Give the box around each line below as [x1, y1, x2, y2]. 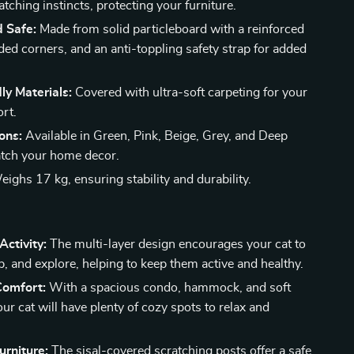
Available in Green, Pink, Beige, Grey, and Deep [22, 130, 288, 142]
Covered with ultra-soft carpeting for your [72, 86, 308, 99]
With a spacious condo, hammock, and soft [46, 281, 292, 294]
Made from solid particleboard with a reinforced [36, 23, 305, 36]
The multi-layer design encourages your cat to [47, 238, 307, 250]
